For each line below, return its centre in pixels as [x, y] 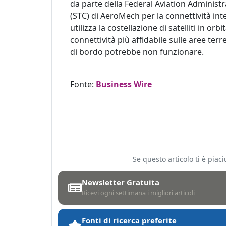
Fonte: [83, 84]
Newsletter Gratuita [121, 182]
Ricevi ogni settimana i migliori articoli [138, 193]
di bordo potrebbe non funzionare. [137, 52]
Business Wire [124, 84]
